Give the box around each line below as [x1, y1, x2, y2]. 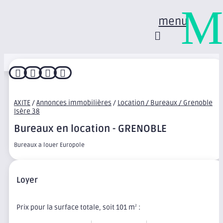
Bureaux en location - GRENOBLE [14, 123, 167, 135]
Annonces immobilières [36, 99, 111, 107]
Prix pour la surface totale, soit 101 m [16, 203, 135, 212]
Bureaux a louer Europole [14, 141, 85, 149]
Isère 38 [14, 107, 40, 115]
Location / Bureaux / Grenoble [117, 99, 213, 107]
